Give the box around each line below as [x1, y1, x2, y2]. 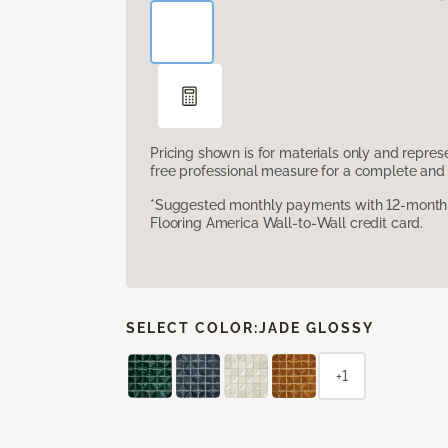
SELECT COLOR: [126, 319, 259, 336]
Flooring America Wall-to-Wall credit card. [150, 214, 424, 231]
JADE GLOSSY [259, 319, 374, 336]
